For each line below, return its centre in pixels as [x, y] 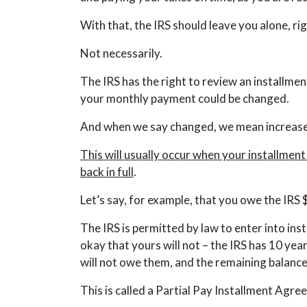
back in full [107, 172]
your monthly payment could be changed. [185, 98]
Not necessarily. [121, 53]
